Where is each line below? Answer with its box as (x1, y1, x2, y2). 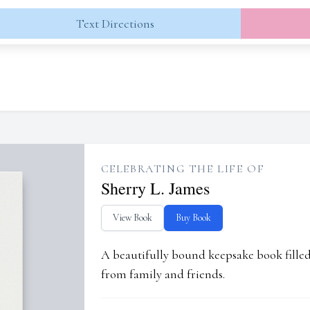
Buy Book (175, 212, 211, 224)
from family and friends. (100, 266, 225, 282)
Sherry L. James (100, 177, 210, 199)
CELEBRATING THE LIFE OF (100, 162, 265, 176)
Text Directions (75, 16, 154, 31)
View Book (112, 212, 152, 224)
